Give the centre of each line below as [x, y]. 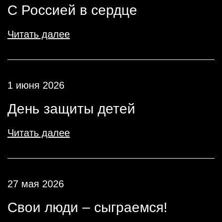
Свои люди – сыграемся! [87, 207]
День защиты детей [71, 109]
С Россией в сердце [72, 10]
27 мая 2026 [36, 184]
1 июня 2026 [36, 85]
